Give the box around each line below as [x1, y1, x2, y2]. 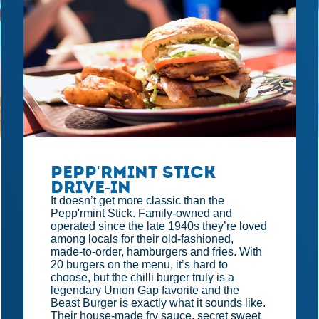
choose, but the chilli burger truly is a [51, 271, 235, 284]
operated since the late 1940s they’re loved [51, 220, 268, 233]
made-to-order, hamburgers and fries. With [51, 246, 263, 258]
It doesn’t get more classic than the [51, 194, 225, 207]
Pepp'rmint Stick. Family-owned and [51, 207, 233, 220]
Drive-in [51, 177, 132, 198]
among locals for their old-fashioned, [51, 233, 234, 246]
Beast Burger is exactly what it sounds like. [51, 297, 266, 310]
